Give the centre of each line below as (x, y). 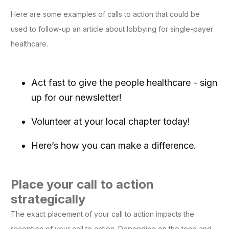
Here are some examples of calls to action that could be (105, 14)
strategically (48, 199)
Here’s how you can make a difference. (114, 146)
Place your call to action (82, 185)
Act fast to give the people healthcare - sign (124, 83)
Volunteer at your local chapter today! (111, 122)
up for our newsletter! (76, 98)
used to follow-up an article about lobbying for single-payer (112, 29)
